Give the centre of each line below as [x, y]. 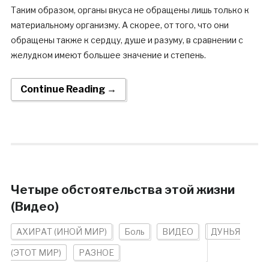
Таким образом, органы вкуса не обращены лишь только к [130, 10]
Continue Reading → [68, 89]
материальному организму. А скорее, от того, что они [119, 25]
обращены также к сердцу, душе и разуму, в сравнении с [127, 40]
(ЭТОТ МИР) [36, 252]
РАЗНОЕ [96, 252]
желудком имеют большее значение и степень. [108, 55]
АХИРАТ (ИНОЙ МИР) [61, 231]
